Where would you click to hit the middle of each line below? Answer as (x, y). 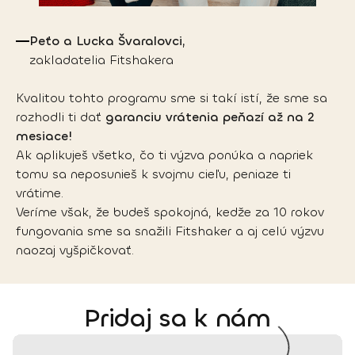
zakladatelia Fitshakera (101, 60)
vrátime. (40, 193)
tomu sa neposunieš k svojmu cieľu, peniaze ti (153, 174)
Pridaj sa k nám (177, 319)
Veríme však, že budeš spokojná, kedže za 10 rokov (170, 212)
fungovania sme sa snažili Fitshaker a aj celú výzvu (170, 231)
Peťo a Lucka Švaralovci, (107, 41)
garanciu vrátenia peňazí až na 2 (210, 117)
